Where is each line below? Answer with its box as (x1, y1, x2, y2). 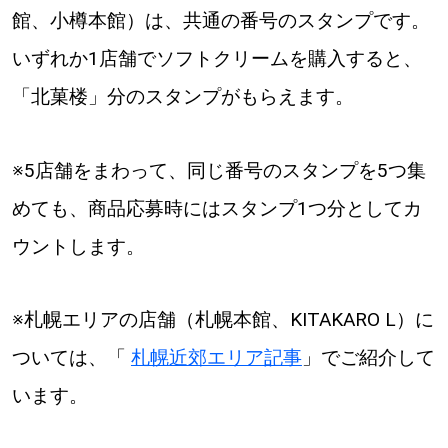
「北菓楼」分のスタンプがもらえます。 (11, 84, 354, 108)
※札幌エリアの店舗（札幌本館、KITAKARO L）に (11, 308, 434, 332)
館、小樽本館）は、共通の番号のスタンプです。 (11, 8, 430, 32)
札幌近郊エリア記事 (130, 346, 302, 370)
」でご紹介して (301, 346, 435, 370)
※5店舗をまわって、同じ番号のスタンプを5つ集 (11, 158, 426, 182)
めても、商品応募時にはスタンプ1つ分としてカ (11, 196, 422, 220)
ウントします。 (11, 234, 145, 258)
